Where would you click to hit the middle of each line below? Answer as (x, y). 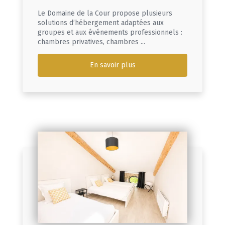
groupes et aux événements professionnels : (110, 33)
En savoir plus (113, 65)
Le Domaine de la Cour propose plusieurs (105, 14)
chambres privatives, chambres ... (91, 42)
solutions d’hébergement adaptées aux (101, 23)
